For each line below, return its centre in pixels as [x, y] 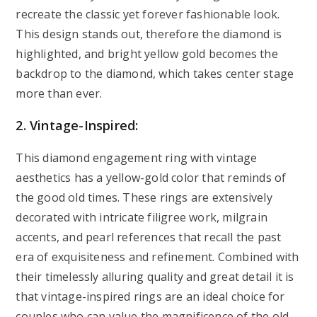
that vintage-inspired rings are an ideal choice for [150, 296]
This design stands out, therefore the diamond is [149, 34]
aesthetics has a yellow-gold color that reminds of [151, 178]
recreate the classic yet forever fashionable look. [148, 14]
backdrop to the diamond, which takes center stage [155, 74]
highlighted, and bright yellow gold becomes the [147, 54]
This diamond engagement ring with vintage [137, 158]
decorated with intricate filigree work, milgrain [142, 217]
